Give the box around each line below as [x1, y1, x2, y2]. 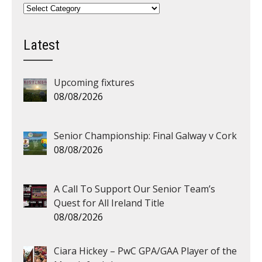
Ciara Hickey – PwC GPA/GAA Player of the [54, 244, 237, 257]
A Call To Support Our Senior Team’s [54, 182, 215, 195]
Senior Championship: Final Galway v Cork [54, 129, 237, 142]
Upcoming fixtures [54, 76, 135, 89]
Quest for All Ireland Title [54, 196, 164, 209]
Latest [23, 37, 60, 53]
